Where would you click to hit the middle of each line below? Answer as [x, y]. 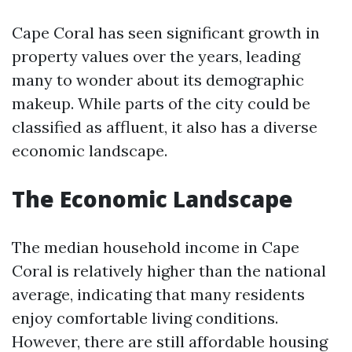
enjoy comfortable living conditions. [145, 318]
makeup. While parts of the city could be [161, 103]
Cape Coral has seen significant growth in [166, 33]
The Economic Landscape [152, 199]
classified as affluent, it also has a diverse [165, 127]
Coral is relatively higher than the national [169, 271]
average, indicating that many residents [158, 294]
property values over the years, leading [156, 56]
